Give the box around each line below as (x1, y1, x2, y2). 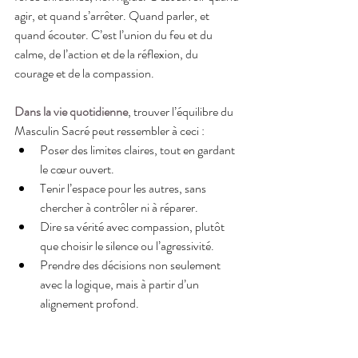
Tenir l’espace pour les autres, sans (40, 178, 209, 197)
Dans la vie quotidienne (14, 101, 128, 121)
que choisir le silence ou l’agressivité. (40, 236, 214, 255)
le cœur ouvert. (40, 159, 114, 178)
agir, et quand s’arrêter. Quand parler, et (14, 6, 212, 25)
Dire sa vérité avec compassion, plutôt (40, 217, 227, 236)
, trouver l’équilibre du (128, 101, 236, 121)
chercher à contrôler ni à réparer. (40, 197, 198, 217)
